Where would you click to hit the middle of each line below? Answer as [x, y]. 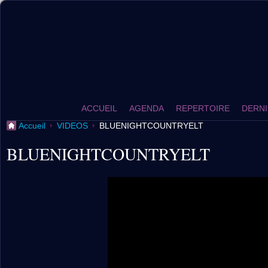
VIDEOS [72, 126]
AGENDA [147, 108]
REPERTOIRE [203, 108]
